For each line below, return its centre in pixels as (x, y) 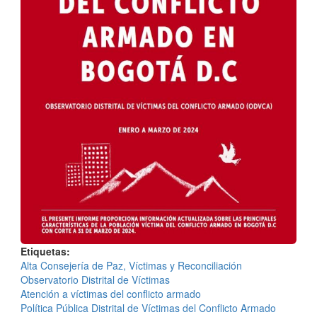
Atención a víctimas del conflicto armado (111, 294)
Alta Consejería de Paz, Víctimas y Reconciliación (131, 266)
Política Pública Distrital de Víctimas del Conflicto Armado (148, 308)
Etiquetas (44, 252)
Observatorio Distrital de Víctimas (95, 280)
